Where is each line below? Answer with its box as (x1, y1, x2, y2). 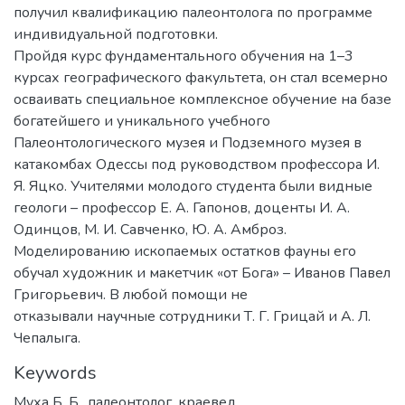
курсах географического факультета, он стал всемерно (14, 67, 388, 88)
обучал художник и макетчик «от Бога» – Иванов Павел (14, 262, 391, 283)
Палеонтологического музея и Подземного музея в (14, 132, 362, 153)
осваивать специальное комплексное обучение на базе (14, 89, 391, 109)
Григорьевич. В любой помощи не (14, 284, 248, 305)
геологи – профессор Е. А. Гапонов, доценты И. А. (14, 197, 350, 218)
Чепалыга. (14, 327, 80, 348)
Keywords (14, 360, 97, 385)
